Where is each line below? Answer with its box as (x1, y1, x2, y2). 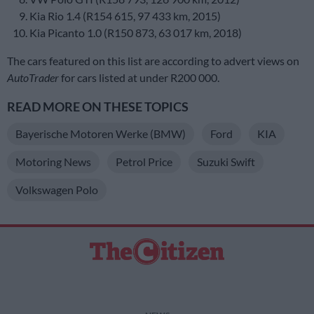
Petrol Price (116, 155, 172, 169)
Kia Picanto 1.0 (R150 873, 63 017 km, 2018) (29, 26, 242, 40)
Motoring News (15, 155, 91, 169)
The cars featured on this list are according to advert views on (7, 54, 299, 68)
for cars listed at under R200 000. (61, 71, 219, 85)
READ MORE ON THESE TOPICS (7, 100, 189, 115)
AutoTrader (7, 71, 61, 85)
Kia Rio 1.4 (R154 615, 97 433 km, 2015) (29, 9, 221, 23)
